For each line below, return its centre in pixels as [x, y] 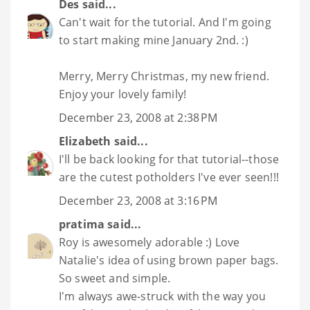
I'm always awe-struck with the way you [163, 297]
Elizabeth [85, 142]
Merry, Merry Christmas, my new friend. [164, 76]
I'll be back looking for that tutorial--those [169, 159]
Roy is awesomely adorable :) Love [149, 243]
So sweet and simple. [115, 279]
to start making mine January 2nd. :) [154, 40]
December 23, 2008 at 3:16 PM [138, 201]
